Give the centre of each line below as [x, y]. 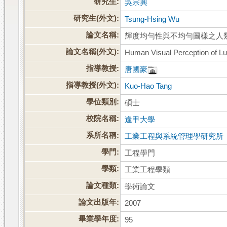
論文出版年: [99, 202]
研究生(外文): [97, 18]
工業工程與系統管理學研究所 [174, 137]
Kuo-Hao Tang [148, 86]
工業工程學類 [148, 170]
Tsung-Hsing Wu [152, 20]
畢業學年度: [99, 219]
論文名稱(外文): [93, 52]
